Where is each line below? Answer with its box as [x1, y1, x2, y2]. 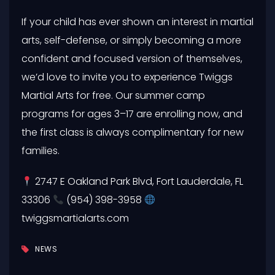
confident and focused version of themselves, [21, 52, 242, 66]
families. [21, 144, 60, 158]
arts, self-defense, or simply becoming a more [21, 33, 241, 48]
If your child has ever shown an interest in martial [21, 15, 254, 29]
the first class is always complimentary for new [21, 125, 244, 140]
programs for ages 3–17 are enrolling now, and [21, 107, 242, 122]
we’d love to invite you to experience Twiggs [21, 70, 233, 85]
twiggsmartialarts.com [21, 211, 129, 226]
